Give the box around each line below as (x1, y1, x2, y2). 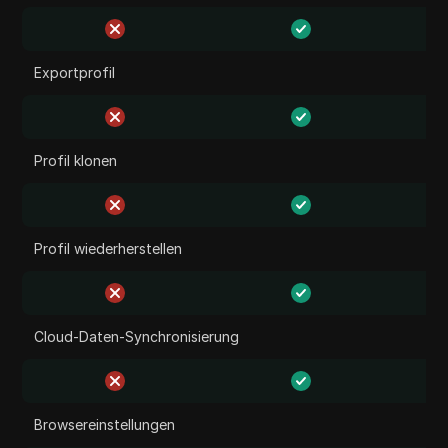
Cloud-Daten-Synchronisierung (34, 328, 240, 345)
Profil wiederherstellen (34, 240, 183, 257)
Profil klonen (34, 152, 118, 169)
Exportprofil (34, 64, 116, 81)
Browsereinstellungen (34, 416, 176, 433)
